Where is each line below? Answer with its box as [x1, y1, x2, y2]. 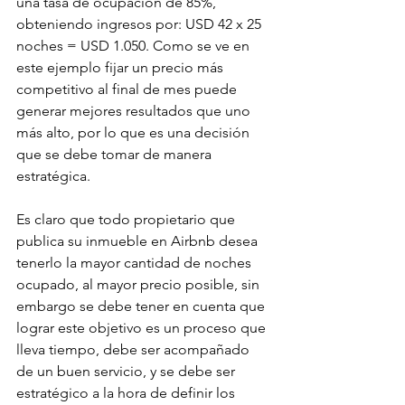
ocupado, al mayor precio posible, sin [16, 276, 263, 294]
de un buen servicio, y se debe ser [16, 363, 239, 381]
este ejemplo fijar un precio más [16, 59, 227, 77]
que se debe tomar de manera [16, 146, 215, 164]
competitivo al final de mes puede [16, 80, 240, 99]
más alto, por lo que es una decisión [16, 124, 253, 142]
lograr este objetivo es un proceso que [16, 319, 269, 337]
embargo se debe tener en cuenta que [16, 297, 268, 316]
